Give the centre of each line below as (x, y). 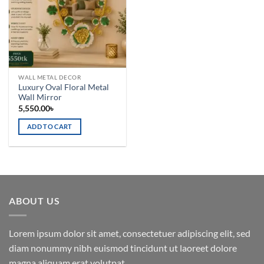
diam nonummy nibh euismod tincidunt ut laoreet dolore (123, 247)
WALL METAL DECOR (50, 77)
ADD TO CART (50, 127)
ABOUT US (34, 201)
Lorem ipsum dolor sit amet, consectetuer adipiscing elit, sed (130, 233)
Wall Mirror (40, 98)
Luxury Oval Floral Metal (64, 88)
